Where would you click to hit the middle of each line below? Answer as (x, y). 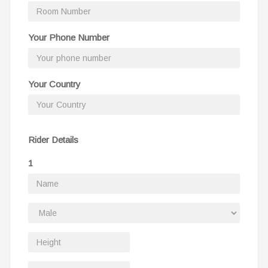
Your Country (54, 84)
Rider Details (53, 139)
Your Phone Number (69, 37)
